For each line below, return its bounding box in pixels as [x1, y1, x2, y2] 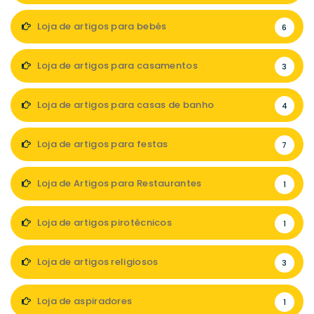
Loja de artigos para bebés [34, 20, 167, 33]
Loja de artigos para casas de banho [34, 98, 214, 111]
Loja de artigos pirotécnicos [34, 216, 172, 229]
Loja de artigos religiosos [34, 255, 158, 268]
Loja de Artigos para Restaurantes [34, 177, 202, 190]
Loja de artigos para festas [34, 137, 168, 151]
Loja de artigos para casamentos [34, 59, 198, 72]
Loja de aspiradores [34, 294, 132, 308]
